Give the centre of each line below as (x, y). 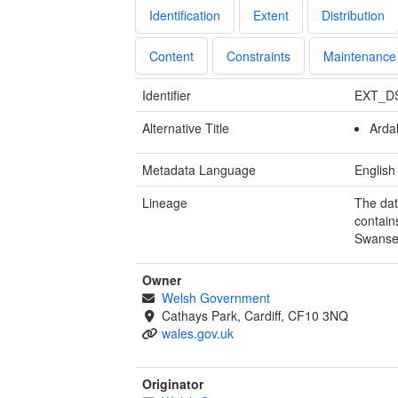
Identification (185, 15)
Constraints (259, 56)
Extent (271, 15)
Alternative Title (186, 127)
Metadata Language (199, 169)
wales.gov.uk (197, 333)
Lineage (165, 202)
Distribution (353, 15)
